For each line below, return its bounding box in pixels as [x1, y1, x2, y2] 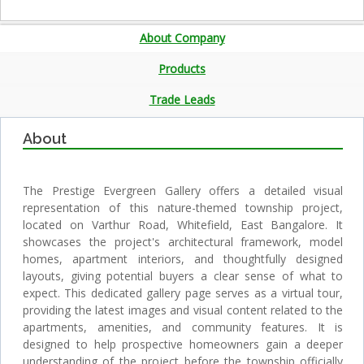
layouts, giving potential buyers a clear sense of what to [23, 267, 344, 284]
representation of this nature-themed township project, [23, 199, 344, 215]
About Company [139, 29, 225, 45]
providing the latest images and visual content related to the [23, 301, 344, 318]
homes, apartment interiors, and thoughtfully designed [23, 250, 344, 266]
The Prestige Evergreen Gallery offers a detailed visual [23, 182, 344, 198]
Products [158, 60, 206, 76]
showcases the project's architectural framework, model [23, 233, 344, 249]
